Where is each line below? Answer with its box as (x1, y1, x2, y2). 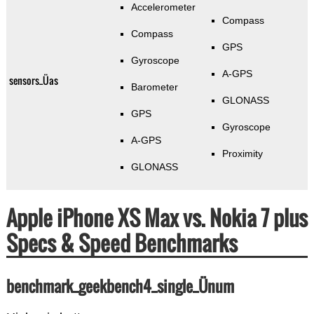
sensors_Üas (8, 73, 58, 88)
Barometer (130, 81, 178, 93)
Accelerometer (130, 1, 196, 13)
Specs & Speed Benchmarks (6, 227, 238, 259)
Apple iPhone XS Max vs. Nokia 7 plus (6, 202, 308, 234)
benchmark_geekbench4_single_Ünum (6, 275, 234, 298)
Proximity (221, 148, 263, 160)
